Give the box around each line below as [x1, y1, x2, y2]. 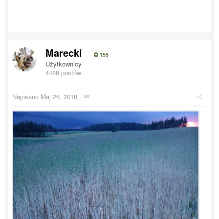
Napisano [12, 92, 41, 101]
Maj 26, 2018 [41, 92, 77, 101]
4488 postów [45, 68, 81, 77]
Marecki [45, 45, 82, 60]
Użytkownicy [45, 59, 82, 68]
